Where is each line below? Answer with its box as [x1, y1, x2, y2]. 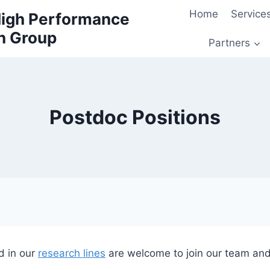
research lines [38, 246, 105, 259]
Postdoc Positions [49, 105, 221, 129]
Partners [209, 36, 251, 49]
